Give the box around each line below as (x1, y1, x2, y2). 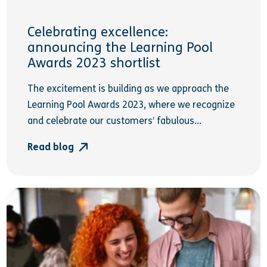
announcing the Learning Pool (27, 40, 213, 56)
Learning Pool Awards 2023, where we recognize (27, 99, 235, 111)
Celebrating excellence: (27, 24, 169, 41)
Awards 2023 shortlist (27, 55, 161, 72)
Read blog (27, 141, 79, 153)
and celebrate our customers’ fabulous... (27, 115, 202, 127)
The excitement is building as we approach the (27, 83, 229, 95)
